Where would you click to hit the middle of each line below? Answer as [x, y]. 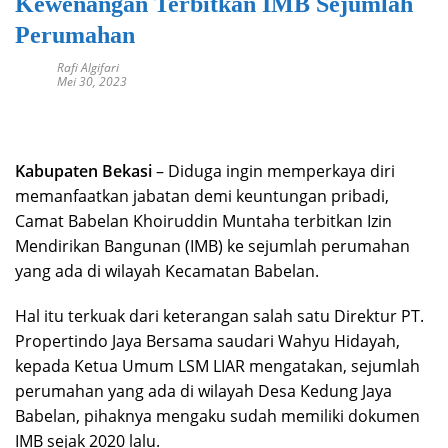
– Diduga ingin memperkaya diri [273, 171]
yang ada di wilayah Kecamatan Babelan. [167, 271]
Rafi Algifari [88, 68]
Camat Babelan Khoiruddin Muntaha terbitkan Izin [203, 221]
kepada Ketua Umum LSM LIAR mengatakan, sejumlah [217, 366]
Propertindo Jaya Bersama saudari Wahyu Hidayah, [207, 341]
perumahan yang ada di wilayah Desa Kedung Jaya [203, 391]
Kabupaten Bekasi [83, 171]
